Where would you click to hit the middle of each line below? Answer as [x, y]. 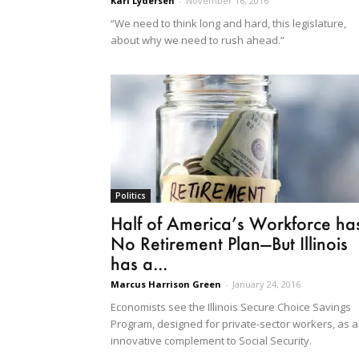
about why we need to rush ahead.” [198, 40]
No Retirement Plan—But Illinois [229, 244]
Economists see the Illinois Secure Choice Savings [231, 307]
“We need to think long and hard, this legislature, [228, 24]
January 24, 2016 [266, 284]
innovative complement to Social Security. [211, 341]
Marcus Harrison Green [166, 284]
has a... [139, 264]
